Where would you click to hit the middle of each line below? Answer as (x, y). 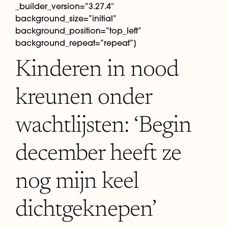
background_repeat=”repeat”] (76, 43)
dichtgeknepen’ (86, 210)
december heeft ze (98, 154)
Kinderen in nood (97, 70)
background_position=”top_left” (78, 31)
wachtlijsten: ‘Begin (103, 126)
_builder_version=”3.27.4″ (65, 6)
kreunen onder (83, 98)
